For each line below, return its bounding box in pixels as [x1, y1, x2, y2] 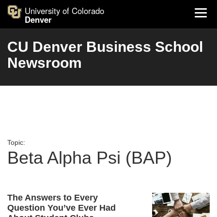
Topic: [7, 139, 25, 146]
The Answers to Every [7, 193, 98, 202]
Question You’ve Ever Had [7, 203, 116, 213]
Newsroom [7, 55, 82, 71]
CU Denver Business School [7, 39, 203, 55]
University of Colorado [25, 5, 104, 16]
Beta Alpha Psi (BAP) [7, 148, 172, 168]
